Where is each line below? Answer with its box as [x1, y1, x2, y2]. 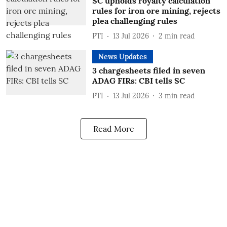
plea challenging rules [92, 16, 177, 26]
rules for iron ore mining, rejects [92, 6, 220, 16]
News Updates [98, 52, 147, 61]
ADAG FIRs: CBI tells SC [92, 75, 185, 86]
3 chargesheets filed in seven [92, 65, 205, 75]
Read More [93, 124, 134, 134]
